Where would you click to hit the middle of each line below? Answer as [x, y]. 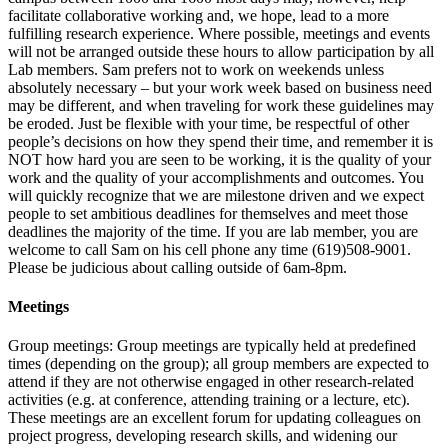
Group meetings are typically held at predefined [264, 346]
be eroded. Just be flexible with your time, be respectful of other [208, 123]
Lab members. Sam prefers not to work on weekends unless [196, 69]
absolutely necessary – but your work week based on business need [220, 87]
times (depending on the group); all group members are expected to [218, 364]
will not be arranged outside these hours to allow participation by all [221, 51]
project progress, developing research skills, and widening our [202, 436]
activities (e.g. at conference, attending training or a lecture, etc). [209, 400]
